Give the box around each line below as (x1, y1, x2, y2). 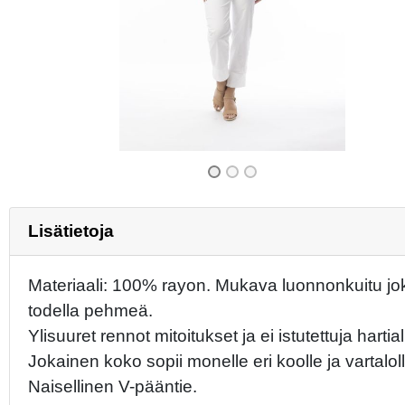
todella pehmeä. (28, 300, 153, 320)
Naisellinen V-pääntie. (28, 376, 197, 396)
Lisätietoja (28, 221, 114, 240)
